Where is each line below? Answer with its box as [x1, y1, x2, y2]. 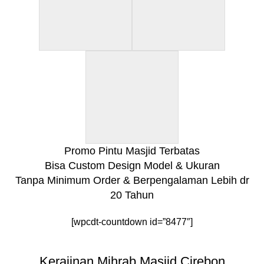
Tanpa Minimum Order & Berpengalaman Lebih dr [15, 174, 249, 186]
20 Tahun [110, 189, 154, 201]
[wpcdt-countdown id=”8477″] [71, 216, 193, 227]
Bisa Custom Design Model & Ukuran [44, 159, 220, 171]
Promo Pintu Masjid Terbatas [64, 144, 200, 157]
